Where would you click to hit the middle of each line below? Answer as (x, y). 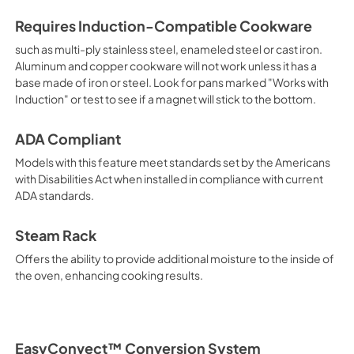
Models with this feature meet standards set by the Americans (172, 162)
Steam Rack (55, 235)
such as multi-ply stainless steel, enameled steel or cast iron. (168, 49)
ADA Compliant (68, 139)
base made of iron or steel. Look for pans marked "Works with (171, 82)
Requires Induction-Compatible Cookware (163, 26)
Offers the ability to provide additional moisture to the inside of (174, 258)
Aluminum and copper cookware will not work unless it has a (166, 66)
